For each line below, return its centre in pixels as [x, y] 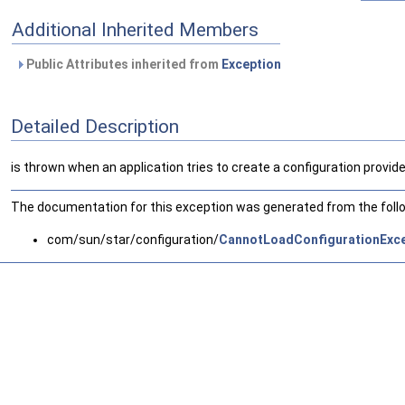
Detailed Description [95, 127]
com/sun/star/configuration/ [133, 239]
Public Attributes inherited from [122, 65]
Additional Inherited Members [135, 30]
